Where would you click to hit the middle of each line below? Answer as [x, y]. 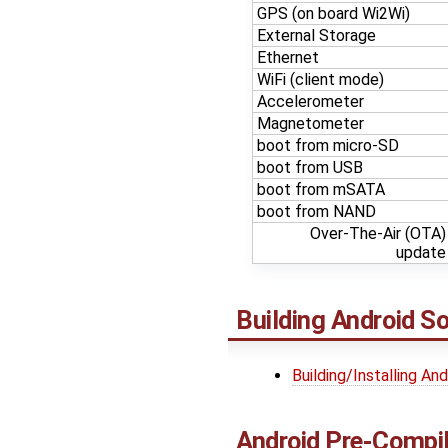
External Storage [316, 35]
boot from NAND [316, 211]
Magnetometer [310, 123]
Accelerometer [310, 101]
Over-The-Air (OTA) [378, 233]
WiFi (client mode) [320, 79]
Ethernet [288, 57]
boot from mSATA [321, 189]
